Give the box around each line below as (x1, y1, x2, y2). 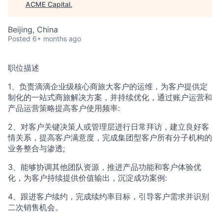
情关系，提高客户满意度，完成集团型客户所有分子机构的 (8, 133, 212, 142)
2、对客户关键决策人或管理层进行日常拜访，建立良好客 (8, 122, 209, 132)
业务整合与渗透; (8, 143, 65, 153)
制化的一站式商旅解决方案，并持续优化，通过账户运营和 (8, 92, 212, 102)
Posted (8, 34, 30, 43)
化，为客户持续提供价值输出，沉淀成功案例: (8, 173, 167, 183)
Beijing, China (8, 25, 58, 34)
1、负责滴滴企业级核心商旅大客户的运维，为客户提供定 (8, 82, 208, 91)
